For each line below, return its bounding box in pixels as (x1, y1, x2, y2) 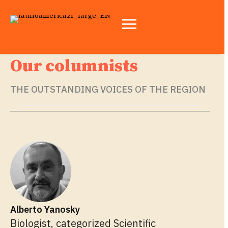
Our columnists (10, 55, 138, 77)
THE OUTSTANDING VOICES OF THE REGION (10, 83, 206, 95)
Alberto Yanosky (10, 203, 80, 215)
